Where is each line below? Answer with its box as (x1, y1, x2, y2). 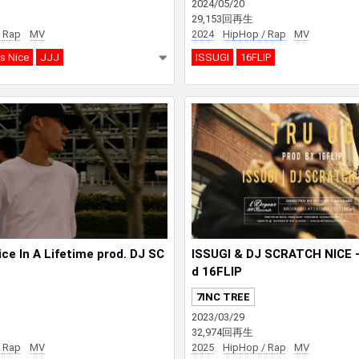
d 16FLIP (192, 264, 242, 279)
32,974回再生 (192, 326, 253, 339)
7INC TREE (196, 290, 250, 303)
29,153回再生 (192, 13, 253, 26)
